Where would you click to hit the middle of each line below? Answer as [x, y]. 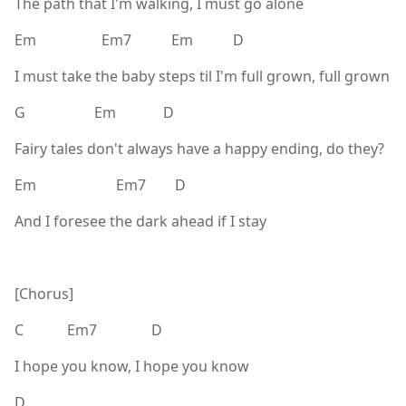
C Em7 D [88, 329]
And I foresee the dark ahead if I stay [140, 221]
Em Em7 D [100, 184]
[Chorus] [44, 293]
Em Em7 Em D [129, 39]
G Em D [94, 112]
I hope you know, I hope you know [132, 366]
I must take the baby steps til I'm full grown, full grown [202, 76]
